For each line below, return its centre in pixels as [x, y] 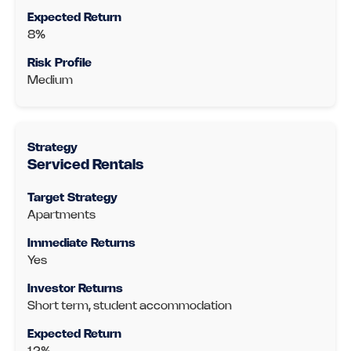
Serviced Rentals [85, 166]
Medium [50, 81]
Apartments [62, 216]
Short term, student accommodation [130, 307]
